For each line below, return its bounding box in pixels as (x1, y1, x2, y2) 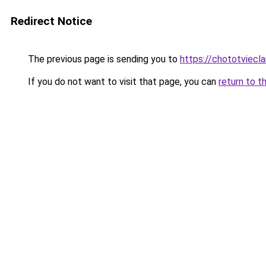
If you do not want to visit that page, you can (26, 76, 218, 87)
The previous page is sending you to (26, 53, 180, 65)
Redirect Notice (11, 14, 92, 28)
